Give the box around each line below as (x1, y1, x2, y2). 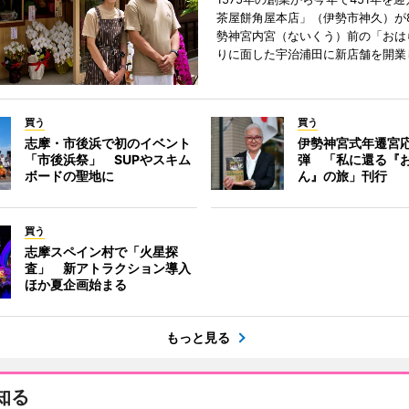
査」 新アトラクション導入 (24, 260, 191, 277)
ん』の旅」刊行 (298, 168, 388, 184)
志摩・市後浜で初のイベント (24, 135, 191, 152)
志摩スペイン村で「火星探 (24, 244, 178, 260)
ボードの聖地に (24, 168, 114, 184)
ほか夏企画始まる (24, 277, 127, 293)
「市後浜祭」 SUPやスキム (24, 152, 191, 168)
